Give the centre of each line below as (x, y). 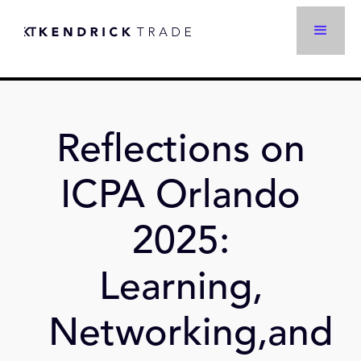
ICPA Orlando (180, 197)
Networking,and (191, 335)
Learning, (180, 289)
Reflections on (180, 151)
